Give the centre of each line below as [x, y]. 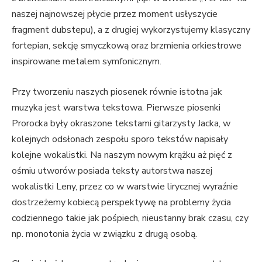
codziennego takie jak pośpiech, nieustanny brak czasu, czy [130, 218]
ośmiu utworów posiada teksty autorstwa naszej [112, 170]
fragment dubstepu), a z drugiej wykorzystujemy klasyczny [131, 30]
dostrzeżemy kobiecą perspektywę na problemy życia [121, 202]
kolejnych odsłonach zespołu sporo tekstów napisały [120, 139]
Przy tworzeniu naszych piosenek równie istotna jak [117, 92]
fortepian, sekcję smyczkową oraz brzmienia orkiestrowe [127, 46]
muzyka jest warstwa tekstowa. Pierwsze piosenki [116, 107]
